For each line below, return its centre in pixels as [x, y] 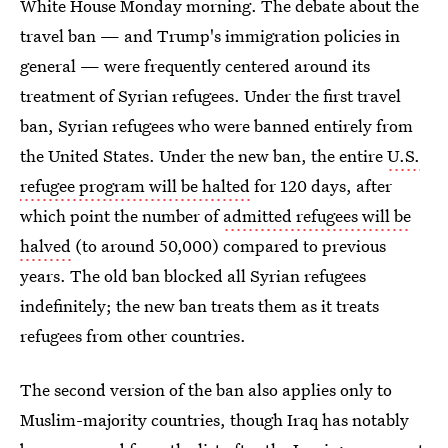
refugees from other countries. [133, 335]
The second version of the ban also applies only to [206, 389]
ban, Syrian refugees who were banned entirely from [216, 125]
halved [45, 245]
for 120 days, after [321, 185]
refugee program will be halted [135, 185]
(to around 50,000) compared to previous [228, 245]
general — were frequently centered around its [195, 65]
